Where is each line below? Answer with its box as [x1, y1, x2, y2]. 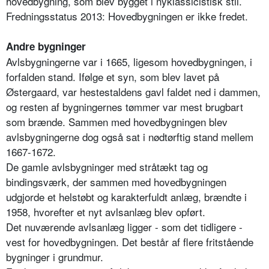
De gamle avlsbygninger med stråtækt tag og [6, 159, 208, 174]
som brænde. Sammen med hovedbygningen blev [6, 113, 228, 129]
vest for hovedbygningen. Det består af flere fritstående [6, 234, 253, 249]
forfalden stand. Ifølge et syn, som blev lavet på [6, 68, 219, 84]
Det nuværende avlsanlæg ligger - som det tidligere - [6, 219, 243, 234]
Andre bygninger [6, 38, 86, 53]
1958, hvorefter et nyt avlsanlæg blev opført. [6, 204, 205, 219]
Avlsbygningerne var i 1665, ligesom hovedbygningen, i [6, 53, 252, 69]
